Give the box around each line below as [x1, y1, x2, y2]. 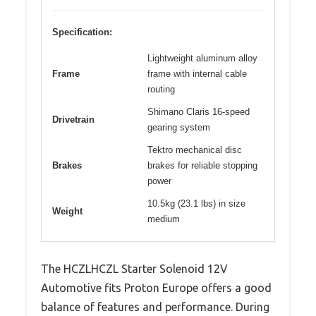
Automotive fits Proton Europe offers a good [41, 281, 272, 294]
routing [147, 83, 175, 95]
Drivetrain [52, 114, 95, 125]
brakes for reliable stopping [147, 159, 257, 171]
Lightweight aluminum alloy [147, 52, 257, 63]
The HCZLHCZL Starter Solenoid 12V [41, 262, 228, 275]
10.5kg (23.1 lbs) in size [147, 197, 245, 209]
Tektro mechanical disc [147, 144, 242, 155]
